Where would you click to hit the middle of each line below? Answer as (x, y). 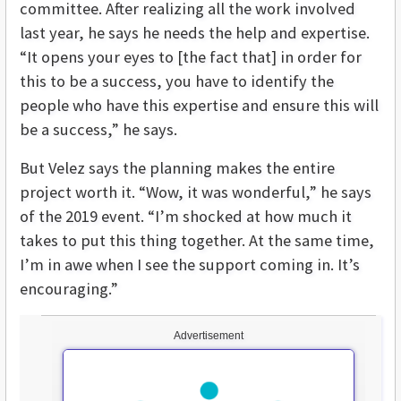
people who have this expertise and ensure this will (199, 105)
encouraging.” (69, 288)
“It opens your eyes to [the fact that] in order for (191, 56)
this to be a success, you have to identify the (177, 81)
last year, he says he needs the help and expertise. (195, 32)
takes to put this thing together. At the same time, (197, 240)
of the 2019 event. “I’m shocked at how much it (186, 216)
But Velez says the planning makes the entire (177, 167)
